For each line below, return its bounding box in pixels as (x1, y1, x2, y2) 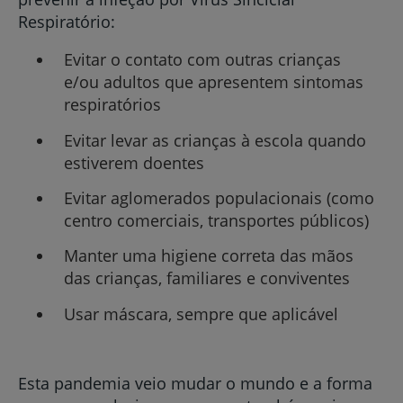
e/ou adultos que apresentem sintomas (63, 71, 363, 94)
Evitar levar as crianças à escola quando (63, 129, 366, 151)
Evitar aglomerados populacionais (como (63, 187, 374, 210)
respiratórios (63, 94, 161, 116)
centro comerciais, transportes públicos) (63, 210, 369, 232)
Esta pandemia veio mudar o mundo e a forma (18, 372, 372, 394)
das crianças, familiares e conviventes (63, 267, 350, 290)
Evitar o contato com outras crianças (63, 49, 341, 71)
